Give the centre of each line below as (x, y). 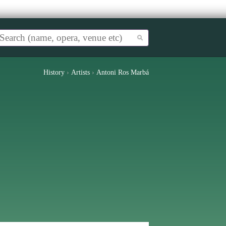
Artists (80, 72)
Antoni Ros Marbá (123, 72)
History (54, 72)
